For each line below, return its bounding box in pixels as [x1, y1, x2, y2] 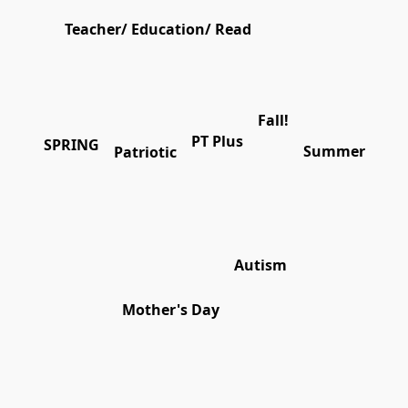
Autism [233, 255, 287, 276]
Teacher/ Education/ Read [65, 19, 251, 40]
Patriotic [113, 142, 177, 163]
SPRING [43, 135, 99, 156]
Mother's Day [121, 300, 219, 321]
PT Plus [190, 131, 243, 152]
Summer [302, 141, 365, 162]
